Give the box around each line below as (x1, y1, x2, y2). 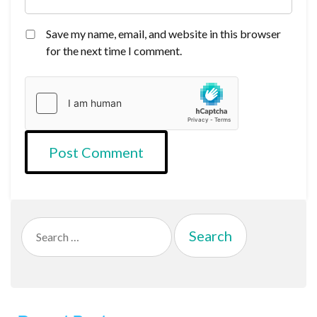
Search (21, 218, 53, 232)
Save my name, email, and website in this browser (46, 27, 282, 41)
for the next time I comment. (46, 44, 183, 58)
